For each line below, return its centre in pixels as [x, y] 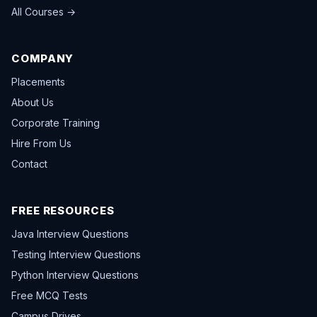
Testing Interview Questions [76, 255]
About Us [33, 103]
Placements [38, 82]
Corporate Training [56, 123]
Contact [29, 164]
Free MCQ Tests [50, 296]
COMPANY [43, 59]
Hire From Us [41, 144]
